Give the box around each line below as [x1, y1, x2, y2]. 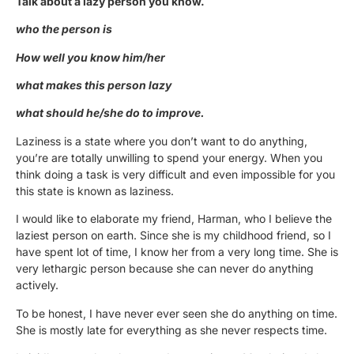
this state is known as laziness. [16, 183, 174, 198]
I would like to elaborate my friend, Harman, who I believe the [16, 212, 332, 226]
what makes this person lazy [16, 77, 171, 92]
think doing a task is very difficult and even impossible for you [16, 167, 335, 181]
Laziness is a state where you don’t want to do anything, [16, 134, 307, 148]
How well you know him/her [16, 50, 165, 64]
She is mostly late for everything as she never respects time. [16, 322, 327, 337]
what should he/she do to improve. [16, 106, 205, 120]
